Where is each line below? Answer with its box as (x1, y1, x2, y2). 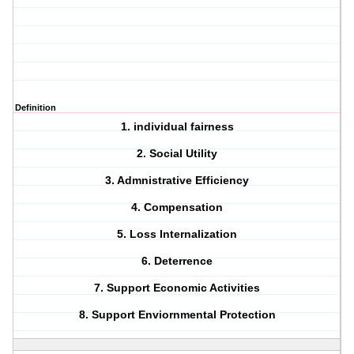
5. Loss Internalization (117, 228, 238, 241)
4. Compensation (131, 201, 224, 214)
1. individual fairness (120, 120, 234, 134)
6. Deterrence (141, 254, 213, 268)
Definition (15, 103, 56, 113)
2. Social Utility (137, 147, 218, 160)
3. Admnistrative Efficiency (105, 174, 250, 187)
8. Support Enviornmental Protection (78, 308, 276, 322)
